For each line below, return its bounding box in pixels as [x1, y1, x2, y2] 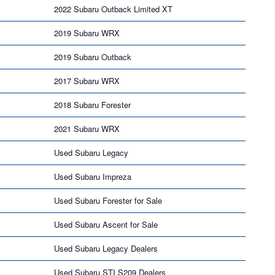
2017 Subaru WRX [54, 74, 120, 87]
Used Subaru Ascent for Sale [54, 218, 158, 230]
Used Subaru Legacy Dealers [54, 242, 158, 254]
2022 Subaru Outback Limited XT [54, 2, 172, 15]
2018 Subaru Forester [54, 98, 131, 110]
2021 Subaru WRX [54, 122, 120, 134]
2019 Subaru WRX [54, 26, 120, 39]
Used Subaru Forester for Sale [54, 194, 162, 206]
